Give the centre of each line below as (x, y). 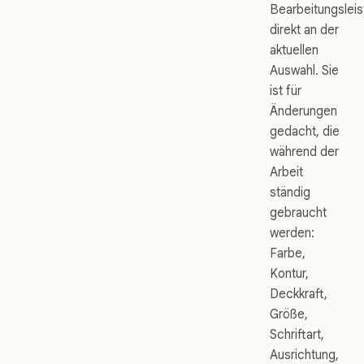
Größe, (289, 314)
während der (304, 152)
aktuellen (294, 50)
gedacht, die (305, 131)
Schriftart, (297, 334)
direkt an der (304, 30)
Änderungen (303, 111)
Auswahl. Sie (304, 70)
